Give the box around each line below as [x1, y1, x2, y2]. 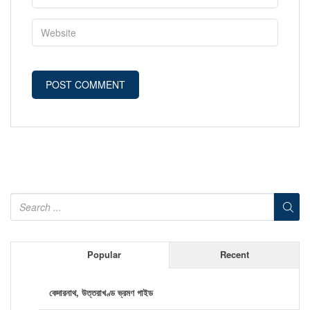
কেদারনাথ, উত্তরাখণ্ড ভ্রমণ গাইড [49, 285, 153, 299]
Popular [86, 247, 121, 261]
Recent [219, 247, 249, 261]
